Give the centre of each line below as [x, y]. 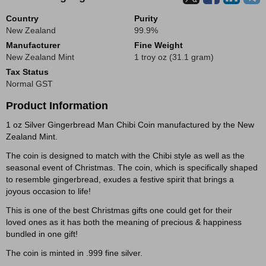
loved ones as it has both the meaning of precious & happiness [124, 222]
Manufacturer [33, 45]
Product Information [57, 106]
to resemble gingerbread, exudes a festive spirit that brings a [120, 179]
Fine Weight [159, 45]
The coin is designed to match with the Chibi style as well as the [125, 156]
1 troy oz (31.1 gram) [174, 57]
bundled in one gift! [43, 234]
